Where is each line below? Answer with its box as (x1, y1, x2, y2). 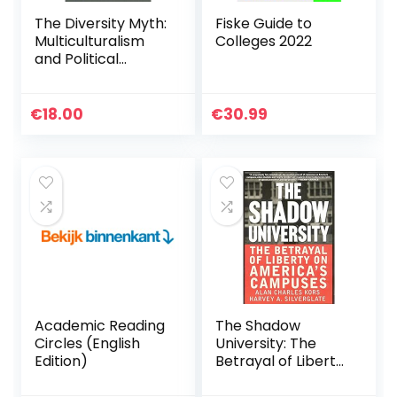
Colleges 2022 (215, 31, 313, 52)
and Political (35, 49, 120, 70)
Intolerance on (35, 66, 138, 88)
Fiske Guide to (215, 13, 313, 35)
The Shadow (215, 315, 301, 337)
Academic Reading (35, 315, 166, 337)
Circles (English (35, 333, 141, 354)
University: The (215, 333, 317, 354)
